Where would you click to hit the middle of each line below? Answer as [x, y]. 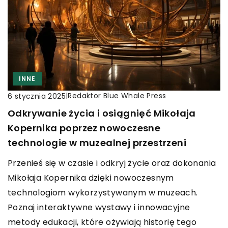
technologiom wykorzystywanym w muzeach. [103, 193]
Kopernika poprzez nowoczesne [84, 128]
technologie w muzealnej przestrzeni [97, 143]
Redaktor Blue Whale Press [117, 96]
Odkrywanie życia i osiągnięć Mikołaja [102, 113]
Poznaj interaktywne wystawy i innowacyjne [99, 208]
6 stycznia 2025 [37, 96]
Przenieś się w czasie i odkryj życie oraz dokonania [112, 163]
